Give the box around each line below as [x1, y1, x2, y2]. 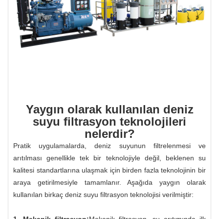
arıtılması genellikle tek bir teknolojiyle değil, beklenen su [13, 153, 206, 162]
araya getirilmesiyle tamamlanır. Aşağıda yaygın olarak [13, 178, 206, 186]
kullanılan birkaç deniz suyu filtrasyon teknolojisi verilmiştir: [13, 190, 194, 198]
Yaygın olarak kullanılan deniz [25, 102, 194, 116]
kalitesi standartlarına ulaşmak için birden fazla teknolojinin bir [13, 166, 206, 174]
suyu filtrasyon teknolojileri [33, 114, 186, 128]
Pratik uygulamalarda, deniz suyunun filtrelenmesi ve [13, 141, 206, 150]
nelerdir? [84, 127, 135, 140]
